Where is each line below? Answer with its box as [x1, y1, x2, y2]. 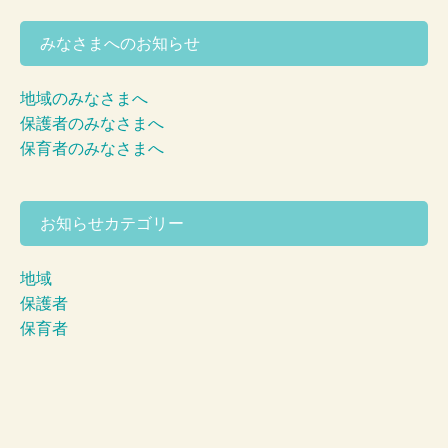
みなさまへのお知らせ [40, 31, 200, 54]
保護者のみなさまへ [20, 111, 164, 134]
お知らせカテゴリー [40, 211, 184, 234]
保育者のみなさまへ [20, 136, 164, 159]
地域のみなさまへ [20, 86, 148, 109]
